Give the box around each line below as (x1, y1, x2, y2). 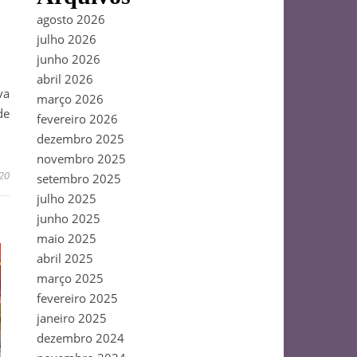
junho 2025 (37, 210, 100, 226)
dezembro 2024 (37, 330, 124, 346)
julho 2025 (37, 190, 96, 206)
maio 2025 (37, 230, 96, 246)
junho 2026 (37, 51, 100, 67)
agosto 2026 (37, 11, 105, 27)
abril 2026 (37, 71, 93, 87)
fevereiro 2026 (37, 111, 118, 127)
